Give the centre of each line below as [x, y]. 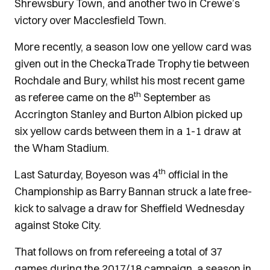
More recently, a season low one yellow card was [133, 47]
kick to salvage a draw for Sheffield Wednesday [129, 208]
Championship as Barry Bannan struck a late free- [133, 191]
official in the [197, 174]
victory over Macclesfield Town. [90, 20]
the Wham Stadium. [62, 148]
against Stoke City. [58, 225]
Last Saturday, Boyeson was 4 [86, 174]
